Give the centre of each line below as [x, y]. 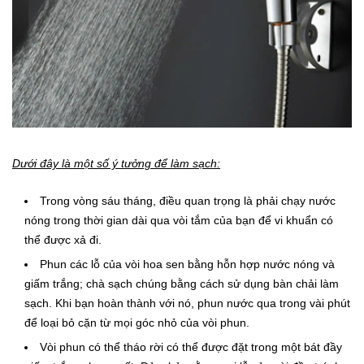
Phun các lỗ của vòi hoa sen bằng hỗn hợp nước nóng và [187, 264]
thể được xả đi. [63, 240]
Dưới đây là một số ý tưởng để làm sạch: [116, 164]
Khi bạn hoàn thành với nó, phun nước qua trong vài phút [203, 303]
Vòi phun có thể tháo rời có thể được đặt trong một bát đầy [191, 347]
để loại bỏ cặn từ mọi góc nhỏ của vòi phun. [137, 322]
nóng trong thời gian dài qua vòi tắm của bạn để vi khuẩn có [179, 221]
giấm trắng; [55, 283]
